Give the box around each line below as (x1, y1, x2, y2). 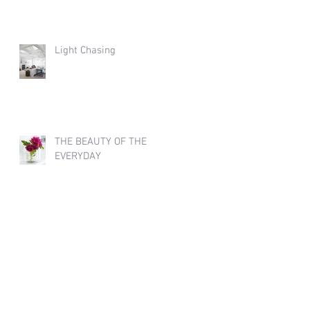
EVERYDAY (55, 150, 101, 163)
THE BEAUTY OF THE (55, 136, 147, 148)
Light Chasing (55, 44, 116, 57)
